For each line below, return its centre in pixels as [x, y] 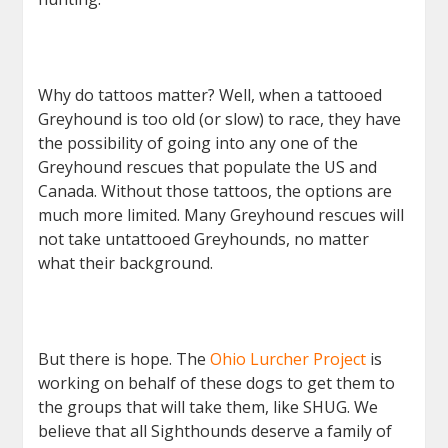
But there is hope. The [124, 358]
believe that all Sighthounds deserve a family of [215, 430]
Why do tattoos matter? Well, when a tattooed [210, 94]
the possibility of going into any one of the [198, 142]
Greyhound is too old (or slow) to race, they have [220, 118]
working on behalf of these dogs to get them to [217, 382]
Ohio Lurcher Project [290, 358]
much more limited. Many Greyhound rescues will [221, 214]
